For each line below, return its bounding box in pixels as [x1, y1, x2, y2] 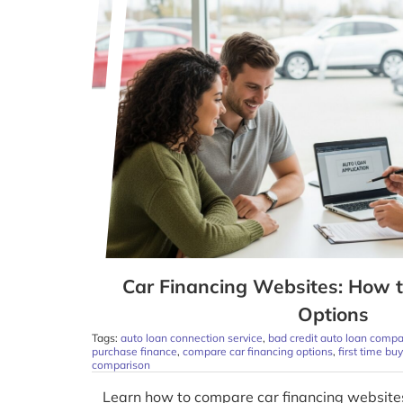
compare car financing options [182, 344, 333, 358]
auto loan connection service [120, 330, 263, 345]
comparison [91, 357, 150, 372]
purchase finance [91, 344, 177, 358]
